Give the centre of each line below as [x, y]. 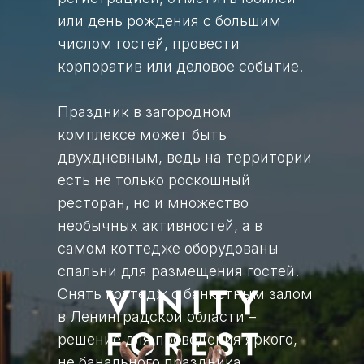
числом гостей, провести [149, 43]
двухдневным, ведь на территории [185, 157]
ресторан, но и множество [153, 203]
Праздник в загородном [145, 112]
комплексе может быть [142, 134]
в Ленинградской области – [157, 316]
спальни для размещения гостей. [178, 271]
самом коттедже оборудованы [168, 248]
